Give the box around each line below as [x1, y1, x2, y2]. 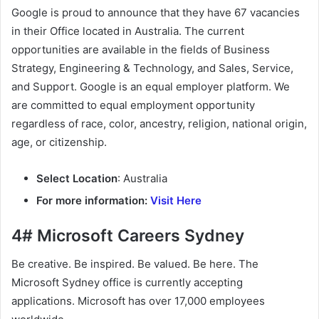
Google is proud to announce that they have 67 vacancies [11, 5, 300, 19]
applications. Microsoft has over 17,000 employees [11, 294, 265, 308]
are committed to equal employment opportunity [11, 98, 255, 112]
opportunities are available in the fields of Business [11, 42, 270, 56]
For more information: [36, 193, 150, 207]
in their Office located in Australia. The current [11, 23, 244, 38]
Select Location [36, 171, 117, 185]
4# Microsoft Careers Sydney [11, 225, 244, 246]
